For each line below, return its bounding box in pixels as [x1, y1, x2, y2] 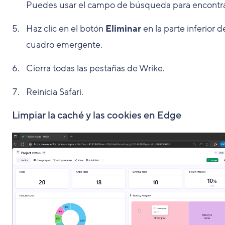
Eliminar [105, 23, 141, 35]
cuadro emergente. [26, 39, 102, 51]
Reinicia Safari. [26, 86, 83, 98]
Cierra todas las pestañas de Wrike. [26, 62, 165, 75]
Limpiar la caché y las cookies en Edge [12, 109, 181, 123]
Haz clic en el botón [26, 23, 105, 35]
